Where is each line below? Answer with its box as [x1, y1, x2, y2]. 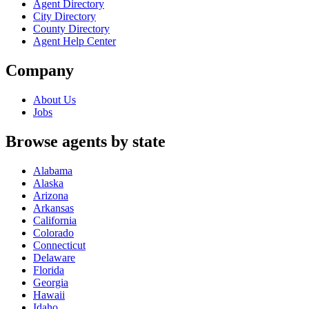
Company [6, 61, 74, 80]
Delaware [33, 251, 75, 263]
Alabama [33, 164, 72, 177]
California [33, 214, 77, 226]
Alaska [33, 177, 63, 189]
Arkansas [33, 201, 74, 214]
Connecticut [33, 239, 86, 251]
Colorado [33, 226, 74, 239]
